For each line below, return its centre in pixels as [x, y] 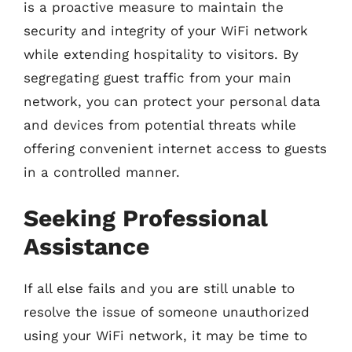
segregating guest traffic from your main [158, 78]
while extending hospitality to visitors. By [161, 54]
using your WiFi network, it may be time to [165, 335]
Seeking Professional [146, 218]
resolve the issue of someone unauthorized [167, 312]
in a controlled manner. [102, 172]
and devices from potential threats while [160, 125]
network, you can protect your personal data [172, 101]
